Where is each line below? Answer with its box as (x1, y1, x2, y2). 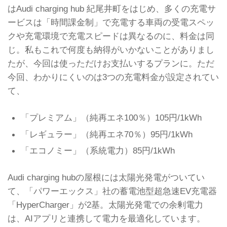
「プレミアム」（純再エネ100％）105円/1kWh (20, 112, 202, 123)
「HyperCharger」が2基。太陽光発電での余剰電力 (8, 199, 203, 210)
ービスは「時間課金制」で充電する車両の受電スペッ (8, 17, 214, 27)
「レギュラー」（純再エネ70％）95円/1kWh (20, 129, 193, 139)
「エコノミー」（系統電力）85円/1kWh (20, 145, 175, 156)
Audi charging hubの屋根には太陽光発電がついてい (8, 172, 205, 182)
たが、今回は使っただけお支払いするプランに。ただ (8, 58, 214, 68)
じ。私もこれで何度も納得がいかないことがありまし (8, 44, 214, 55)
